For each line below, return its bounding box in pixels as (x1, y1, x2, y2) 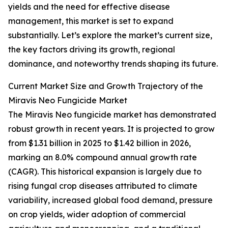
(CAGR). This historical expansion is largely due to (8, 166, 202, 177)
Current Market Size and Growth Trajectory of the (8, 81, 203, 92)
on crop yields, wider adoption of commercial (8, 209, 186, 220)
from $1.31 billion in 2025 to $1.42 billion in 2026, (8, 138, 191, 149)
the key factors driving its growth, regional (8, 44, 175, 55)
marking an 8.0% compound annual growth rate (8, 152, 197, 163)
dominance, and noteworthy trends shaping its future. (8, 59, 218, 69)
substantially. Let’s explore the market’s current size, (8, 30, 212, 41)
